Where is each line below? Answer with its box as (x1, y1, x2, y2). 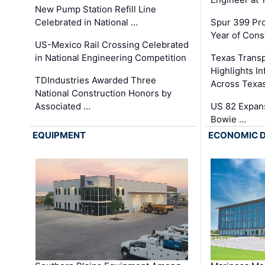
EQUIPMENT (33, 129, 86, 141)
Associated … (35, 100, 91, 112)
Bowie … (210, 113, 246, 125)
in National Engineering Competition (35, 51, 187, 63)
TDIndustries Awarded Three (35, 74, 157, 86)
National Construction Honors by (35, 87, 172, 99)
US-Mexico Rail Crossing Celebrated (35, 38, 189, 50)
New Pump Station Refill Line (35, 3, 157, 15)
